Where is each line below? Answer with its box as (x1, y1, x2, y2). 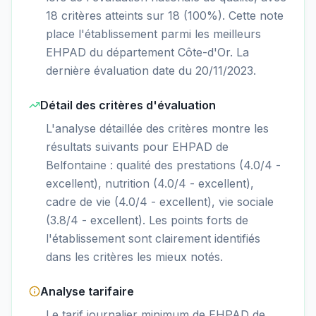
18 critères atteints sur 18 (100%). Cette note (46, 8, 284, 23)
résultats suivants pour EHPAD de (46, 139, 229, 154)
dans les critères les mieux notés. (46, 249, 223, 264)
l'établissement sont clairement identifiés (46, 231, 260, 245)
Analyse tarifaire (40, 284, 134, 298)
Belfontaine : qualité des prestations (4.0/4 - (46, 157, 281, 172)
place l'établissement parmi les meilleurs (46, 26, 261, 41)
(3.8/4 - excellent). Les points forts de (46, 212, 248, 227)
